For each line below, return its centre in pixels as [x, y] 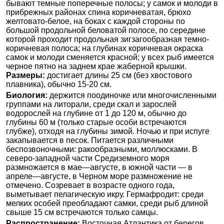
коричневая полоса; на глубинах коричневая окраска [104, 48]
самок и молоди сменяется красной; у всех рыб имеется [110, 57]
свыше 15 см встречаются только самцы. [82, 212]
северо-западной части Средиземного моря [88, 158]
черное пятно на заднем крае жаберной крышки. [96, 66]
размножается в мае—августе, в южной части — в [99, 167]
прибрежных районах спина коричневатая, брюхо [98, 12]
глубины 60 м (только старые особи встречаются [96, 122]
